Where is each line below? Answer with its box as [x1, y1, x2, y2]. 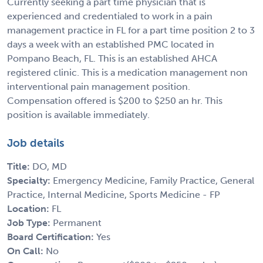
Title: [7, 160, 32, 172]
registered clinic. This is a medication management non [7, 66, 248, 78]
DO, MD [32, 160, 67, 172]
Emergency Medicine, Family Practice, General [53, 174, 254, 186]
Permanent [53, 217, 102, 228]
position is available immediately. [7, 109, 150, 120]
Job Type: [7, 217, 53, 228]
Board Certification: [7, 231, 96, 242]
